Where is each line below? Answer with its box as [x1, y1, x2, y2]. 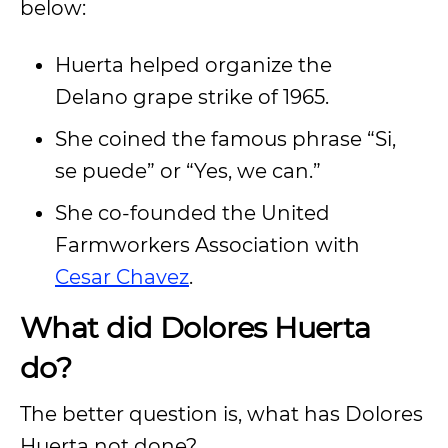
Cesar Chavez [55, 265, 189, 289]
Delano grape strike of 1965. [55, 85, 334, 109]
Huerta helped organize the [55, 53, 332, 77]
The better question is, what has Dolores [20, 402, 423, 426]
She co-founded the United [55, 201, 330, 225]
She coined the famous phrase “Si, [55, 127, 396, 151]
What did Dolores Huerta [20, 310, 371, 345]
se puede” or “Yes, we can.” [55, 159, 326, 183]
